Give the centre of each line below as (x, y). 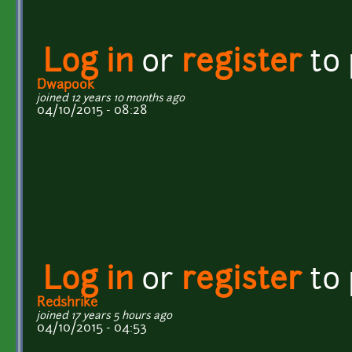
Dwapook (66, 85)
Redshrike (67, 303)
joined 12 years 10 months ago (111, 98)
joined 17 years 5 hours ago (104, 316)
